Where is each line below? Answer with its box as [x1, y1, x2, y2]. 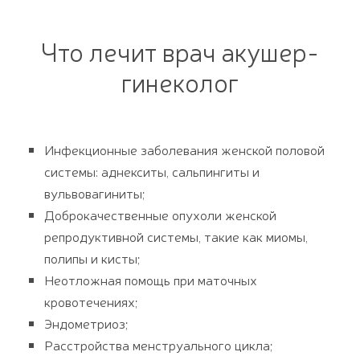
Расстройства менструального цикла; [44, 335, 272, 354]
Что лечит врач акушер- [41, 34, 319, 68]
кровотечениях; [44, 292, 137, 310]
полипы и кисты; [44, 248, 140, 267]
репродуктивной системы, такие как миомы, [44, 227, 308, 245]
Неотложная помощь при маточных [44, 270, 257, 288]
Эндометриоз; [44, 313, 128, 332]
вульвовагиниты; [44, 183, 145, 202]
